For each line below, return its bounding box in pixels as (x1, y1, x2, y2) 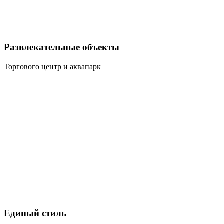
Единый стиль (4, 207, 66, 218)
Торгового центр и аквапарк (4, 62, 101, 71)
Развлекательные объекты (4, 41, 119, 52)
